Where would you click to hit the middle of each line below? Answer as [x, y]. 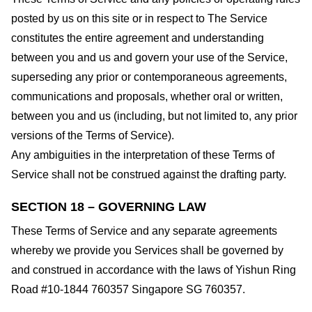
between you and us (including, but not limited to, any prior [154, 116]
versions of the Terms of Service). [93, 135]
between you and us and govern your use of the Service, [149, 57]
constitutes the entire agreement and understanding [138, 38]
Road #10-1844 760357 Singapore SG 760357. [128, 290]
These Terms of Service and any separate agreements [144, 231]
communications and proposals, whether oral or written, [147, 96]
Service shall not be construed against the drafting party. [149, 174]
